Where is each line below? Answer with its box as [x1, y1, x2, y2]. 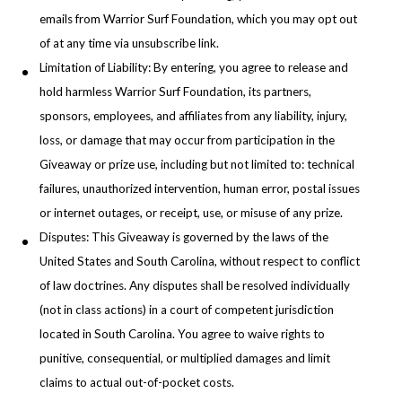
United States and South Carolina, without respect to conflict [39, 254, 360, 269]
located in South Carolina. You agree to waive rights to [39, 327, 325, 342]
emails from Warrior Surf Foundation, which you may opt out [39, 12, 357, 27]
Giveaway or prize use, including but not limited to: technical [39, 157, 354, 172]
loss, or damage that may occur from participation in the [39, 133, 335, 148]
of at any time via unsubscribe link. [39, 36, 219, 51]
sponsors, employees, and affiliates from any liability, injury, [39, 109, 347, 124]
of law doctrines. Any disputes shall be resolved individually [39, 278, 350, 293]
